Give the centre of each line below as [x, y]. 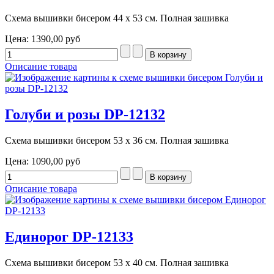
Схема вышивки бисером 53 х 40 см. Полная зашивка [117, 262]
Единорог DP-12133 [69, 237]
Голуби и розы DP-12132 [85, 115]
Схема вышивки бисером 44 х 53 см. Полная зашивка [117, 18]
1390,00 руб [56, 39]
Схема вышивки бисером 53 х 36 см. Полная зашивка [117, 141]
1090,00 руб [56, 161]
